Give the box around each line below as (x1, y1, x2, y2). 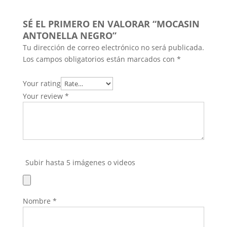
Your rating (22, 78, 61, 88)
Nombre (22, 196, 53, 206)
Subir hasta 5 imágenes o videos (25, 157, 135, 167)
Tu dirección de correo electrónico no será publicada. (22, 42, 204, 52)
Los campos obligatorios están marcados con (22, 54, 177, 64)
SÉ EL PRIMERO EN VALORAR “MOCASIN (22, 17, 200, 30)
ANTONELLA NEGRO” (22, 29, 117, 42)
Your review (22, 91, 65, 101)
